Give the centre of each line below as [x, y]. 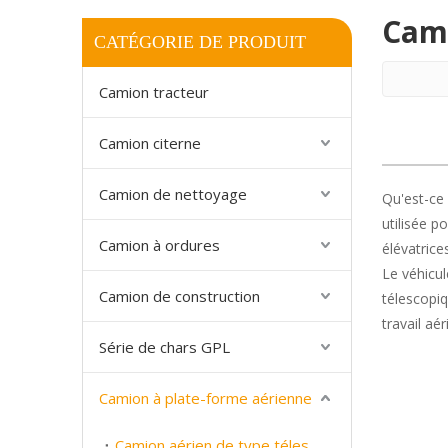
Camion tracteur [154, 92]
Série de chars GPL [164, 347]
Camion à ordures [159, 245]
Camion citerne [150, 143]
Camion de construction [179, 296]
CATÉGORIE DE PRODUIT [200, 42]
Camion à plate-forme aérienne [205, 398]
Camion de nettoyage [173, 194]
